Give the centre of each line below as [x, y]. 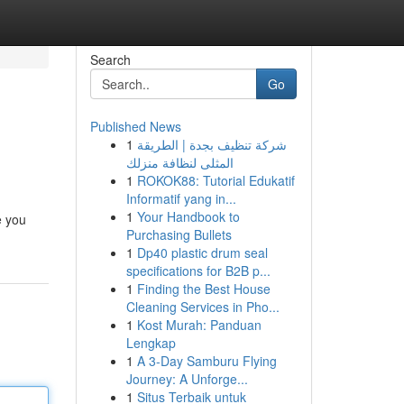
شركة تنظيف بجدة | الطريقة [211, 144]
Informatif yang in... [181, 198]
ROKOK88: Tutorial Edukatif [216, 180]
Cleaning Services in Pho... [202, 307]
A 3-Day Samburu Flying [207, 361]
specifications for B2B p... [198, 271]
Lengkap [151, 343]
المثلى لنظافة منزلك [179, 162]
